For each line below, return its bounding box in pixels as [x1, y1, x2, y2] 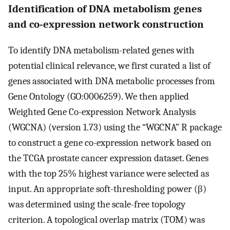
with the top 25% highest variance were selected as [8, 168, 209, 180]
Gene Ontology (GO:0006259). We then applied [8, 91, 189, 103]
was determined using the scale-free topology [8, 199, 185, 210]
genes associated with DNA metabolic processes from [8, 75, 215, 87]
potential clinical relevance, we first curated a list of [8, 60, 210, 72]
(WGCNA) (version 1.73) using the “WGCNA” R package [8, 122, 222, 133]
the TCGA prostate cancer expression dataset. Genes [8, 152, 208, 164]
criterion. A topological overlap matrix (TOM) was [8, 214, 205, 226]
